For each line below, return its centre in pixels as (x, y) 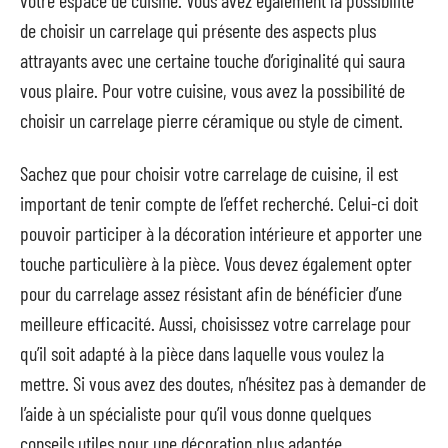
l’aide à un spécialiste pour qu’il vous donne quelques (195, 412)
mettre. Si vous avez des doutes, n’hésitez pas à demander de (223, 382)
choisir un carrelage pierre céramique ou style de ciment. (211, 120)
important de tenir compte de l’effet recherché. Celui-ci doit (219, 202)
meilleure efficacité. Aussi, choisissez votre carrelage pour (215, 322)
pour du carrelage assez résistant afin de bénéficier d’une (211, 292)
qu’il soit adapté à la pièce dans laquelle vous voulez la (202, 352)
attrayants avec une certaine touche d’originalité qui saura (212, 60)
